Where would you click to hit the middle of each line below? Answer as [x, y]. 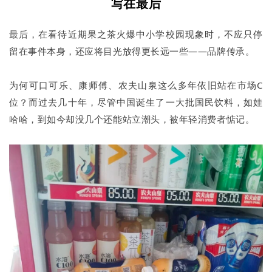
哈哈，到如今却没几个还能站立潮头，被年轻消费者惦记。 [132, 119]
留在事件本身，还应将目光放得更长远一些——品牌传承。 [132, 51]
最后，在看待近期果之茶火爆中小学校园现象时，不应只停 [136, 34]
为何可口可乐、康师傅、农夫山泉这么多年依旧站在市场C [136, 85]
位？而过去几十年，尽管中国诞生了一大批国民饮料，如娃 [136, 102]
